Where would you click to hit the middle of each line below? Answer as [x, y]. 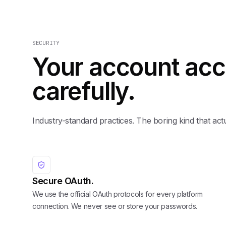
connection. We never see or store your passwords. [115, 206]
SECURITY [46, 43]
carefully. [84, 91]
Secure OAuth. [63, 181]
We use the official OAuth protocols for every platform [118, 194]
